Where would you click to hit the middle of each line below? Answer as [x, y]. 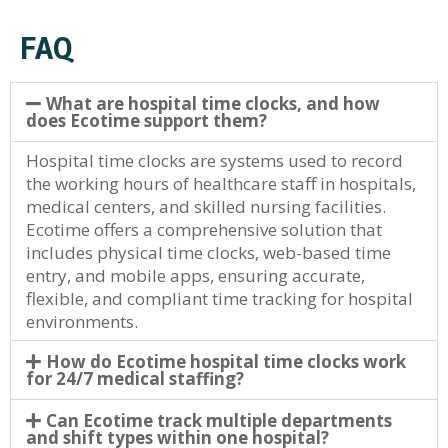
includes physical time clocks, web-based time [208, 252]
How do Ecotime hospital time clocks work [226, 361]
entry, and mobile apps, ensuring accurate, [195, 275]
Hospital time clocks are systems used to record [214, 160]
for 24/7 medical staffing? [135, 378]
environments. [82, 321]
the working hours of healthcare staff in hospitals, [221, 183]
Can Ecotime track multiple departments [219, 420]
